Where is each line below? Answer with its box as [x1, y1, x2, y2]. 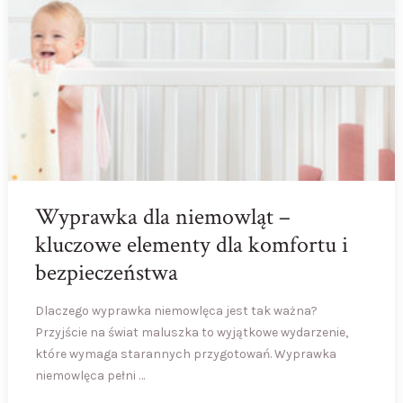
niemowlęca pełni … [34, 368, 145, 384]
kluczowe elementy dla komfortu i [34, 229, 348, 261]
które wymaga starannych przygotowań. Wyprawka [34, 346, 336, 363]
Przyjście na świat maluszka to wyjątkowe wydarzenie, [34, 325, 348, 341]
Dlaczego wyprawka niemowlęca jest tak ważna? [34, 303, 318, 319]
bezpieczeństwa [34, 257, 178, 289]
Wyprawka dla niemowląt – [34, 201, 291, 233]
